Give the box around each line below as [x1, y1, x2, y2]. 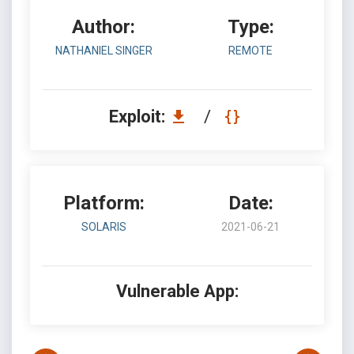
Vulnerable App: [115, 281, 239, 301]
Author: [72, 16, 135, 38]
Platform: [62, 192, 145, 214]
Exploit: [108, 107, 169, 126]
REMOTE [228, 44, 273, 57]
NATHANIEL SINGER [55, 44, 153, 57]
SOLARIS [81, 220, 126, 233]
